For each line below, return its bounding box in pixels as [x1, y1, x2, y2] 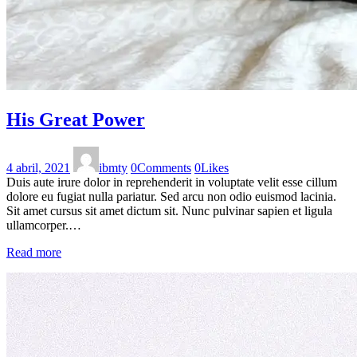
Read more [6, 245, 61, 259]
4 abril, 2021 [6, 160, 70, 175]
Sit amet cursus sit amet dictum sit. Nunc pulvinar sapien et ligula [6, 203, 332, 218]
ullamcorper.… [6, 218, 81, 232]
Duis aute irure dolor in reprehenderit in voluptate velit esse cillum [6, 175, 337, 189]
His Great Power [6, 108, 145, 130]
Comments [137, 160, 191, 175]
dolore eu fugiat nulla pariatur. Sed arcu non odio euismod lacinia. [6, 189, 336, 203]
